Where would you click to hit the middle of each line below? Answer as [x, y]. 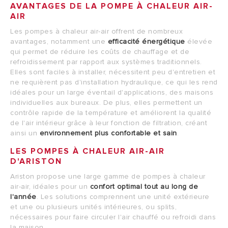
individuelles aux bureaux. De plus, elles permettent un [106, 103]
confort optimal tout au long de [144, 187]
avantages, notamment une [59, 41]
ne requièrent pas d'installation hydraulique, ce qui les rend [114, 82]
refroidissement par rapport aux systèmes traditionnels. [106, 62]
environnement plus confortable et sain [108, 133]
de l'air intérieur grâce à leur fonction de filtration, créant [109, 123]
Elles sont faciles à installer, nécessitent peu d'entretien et [113, 72]
